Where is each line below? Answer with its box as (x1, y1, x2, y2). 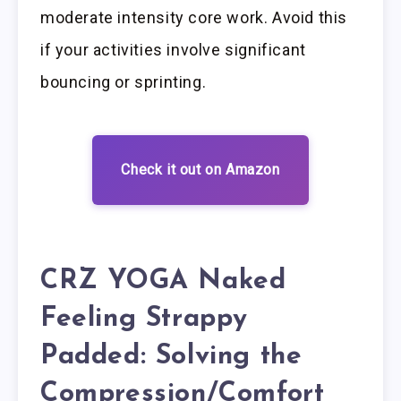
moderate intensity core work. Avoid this (40, 7, 348, 27)
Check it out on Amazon (121, 160, 280, 178)
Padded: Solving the (40, 342, 303, 371)
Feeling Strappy (40, 304, 249, 333)
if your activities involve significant (40, 39, 306, 59)
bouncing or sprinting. (40, 72, 207, 91)
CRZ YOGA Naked (40, 267, 286, 295)
